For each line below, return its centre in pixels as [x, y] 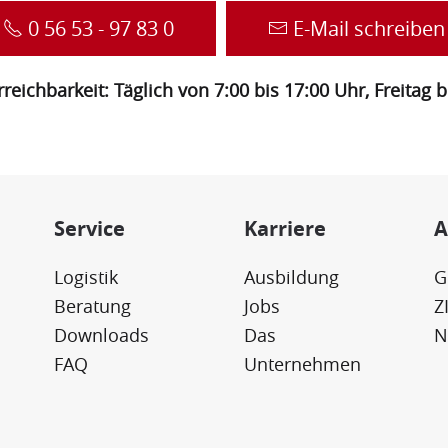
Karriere [285, 228]
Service [89, 228]
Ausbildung [291, 276]
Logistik [86, 276]
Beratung [92, 305]
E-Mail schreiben [369, 28]
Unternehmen [302, 363]
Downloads [101, 334]
